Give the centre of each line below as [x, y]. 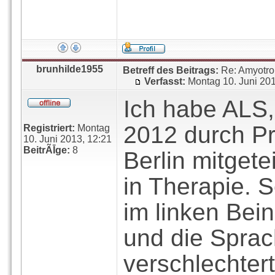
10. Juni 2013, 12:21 [68, 139]
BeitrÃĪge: [47, 150]
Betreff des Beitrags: [171, 70]
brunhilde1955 [69, 69]
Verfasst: [165, 81]
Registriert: [49, 128]
